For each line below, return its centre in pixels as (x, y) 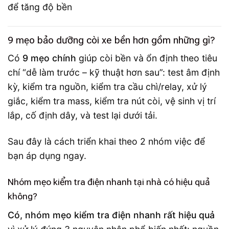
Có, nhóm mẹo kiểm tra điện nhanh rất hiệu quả (111, 215)
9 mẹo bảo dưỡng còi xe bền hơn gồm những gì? (111, 40)
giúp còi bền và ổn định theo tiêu (147, 58)
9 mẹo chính (49, 58)
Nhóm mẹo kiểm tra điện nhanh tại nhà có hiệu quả (109, 182)
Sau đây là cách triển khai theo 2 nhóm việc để (106, 141)
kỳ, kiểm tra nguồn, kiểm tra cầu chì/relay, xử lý (107, 87)
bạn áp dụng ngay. (47, 155)
